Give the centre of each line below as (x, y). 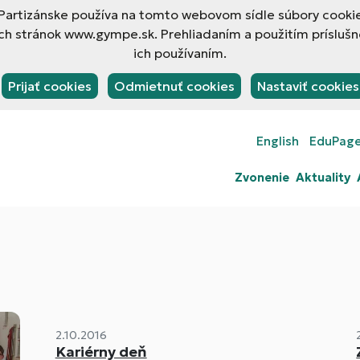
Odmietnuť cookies (174, 86)
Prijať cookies (49, 86)
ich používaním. (180, 53)
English (278, 141)
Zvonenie (262, 177)
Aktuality (323, 177)
